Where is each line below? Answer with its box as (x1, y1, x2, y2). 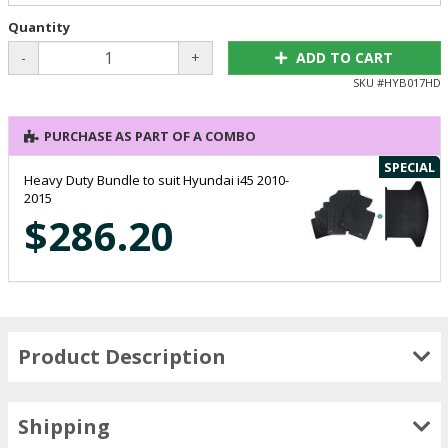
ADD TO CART (296, 47, 394, 67)
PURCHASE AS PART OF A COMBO (43, 126, 256, 145)
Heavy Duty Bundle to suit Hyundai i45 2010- (23, 170, 289, 189)
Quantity (7, 17, 70, 36)
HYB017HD (383, 74, 441, 90)
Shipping (17, 412, 110, 440)
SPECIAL (383, 157, 435, 176)
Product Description (17, 342, 226, 370)
